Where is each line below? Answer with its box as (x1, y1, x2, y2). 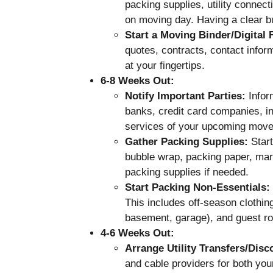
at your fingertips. (124, 59, 205, 71)
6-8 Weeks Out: (100, 74, 174, 87)
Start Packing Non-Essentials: (124, 181, 270, 193)
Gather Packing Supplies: (124, 135, 248, 147)
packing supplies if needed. (124, 166, 249, 178)
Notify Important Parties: (124, 90, 246, 102)
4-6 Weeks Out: (100, 227, 174, 239)
